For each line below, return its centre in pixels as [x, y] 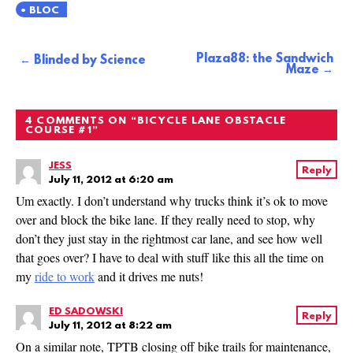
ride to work [65, 277]
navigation [47, 83]
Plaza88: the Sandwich [265, 59]
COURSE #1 [59, 131]
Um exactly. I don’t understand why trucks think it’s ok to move [172, 201]
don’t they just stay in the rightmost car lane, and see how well [169, 239]
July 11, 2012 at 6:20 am [111, 180]
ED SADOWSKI [86, 312]
